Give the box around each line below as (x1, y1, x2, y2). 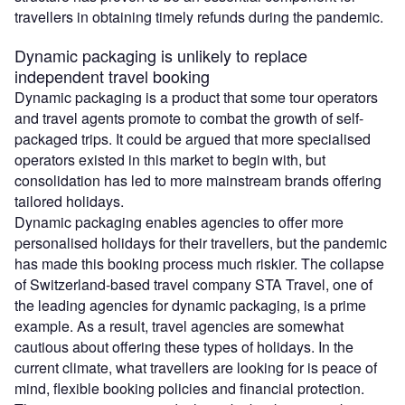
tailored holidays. (14, 190, 124, 212)
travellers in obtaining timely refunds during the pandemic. (14, 5, 383, 27)
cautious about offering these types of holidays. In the (14, 335, 353, 357)
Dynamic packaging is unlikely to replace (14, 42, 307, 67)
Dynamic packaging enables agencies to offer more (14, 211, 344, 232)
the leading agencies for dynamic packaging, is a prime (14, 294, 366, 316)
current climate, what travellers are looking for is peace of (14, 356, 377, 378)
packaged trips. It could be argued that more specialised (14, 127, 371, 149)
